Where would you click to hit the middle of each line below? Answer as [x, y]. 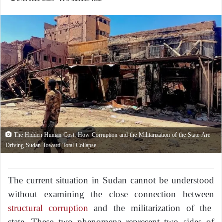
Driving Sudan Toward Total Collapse [51, 145]
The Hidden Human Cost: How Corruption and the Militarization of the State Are [111, 135]
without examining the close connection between [111, 194]
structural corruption [48, 208]
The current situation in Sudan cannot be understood [111, 180]
